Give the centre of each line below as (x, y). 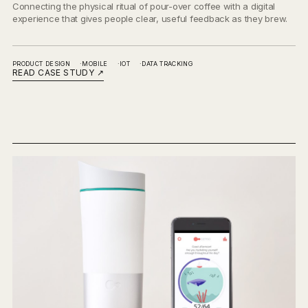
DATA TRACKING (167, 64)
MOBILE (95, 64)
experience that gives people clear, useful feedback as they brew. (150, 19)
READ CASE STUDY (55, 73)
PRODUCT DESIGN (42, 64)
